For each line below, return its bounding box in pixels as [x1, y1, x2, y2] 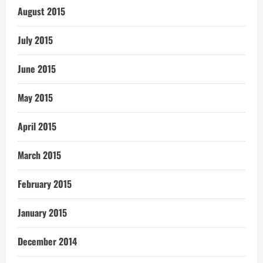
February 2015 [18, 177, 72, 191]
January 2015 [18, 205, 67, 220]
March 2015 [18, 148, 61, 162]
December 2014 [18, 234, 77, 248]
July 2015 [18, 33, 53, 47]
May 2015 [18, 90, 53, 104]
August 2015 [18, 4, 65, 18]
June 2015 [18, 62, 56, 76]
